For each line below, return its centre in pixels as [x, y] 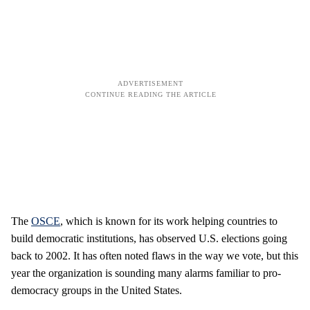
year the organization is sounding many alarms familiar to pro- [146, 273]
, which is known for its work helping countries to [169, 221]
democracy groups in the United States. [97, 290]
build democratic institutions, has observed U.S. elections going [149, 238]
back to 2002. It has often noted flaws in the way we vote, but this [155, 256]
